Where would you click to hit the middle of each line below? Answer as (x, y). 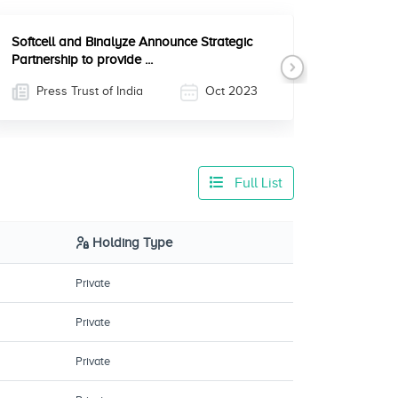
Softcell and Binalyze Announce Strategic (132, 42)
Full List (257, 183)
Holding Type (132, 243)
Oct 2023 (230, 91)
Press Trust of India (88, 91)
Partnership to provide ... (82, 60)
